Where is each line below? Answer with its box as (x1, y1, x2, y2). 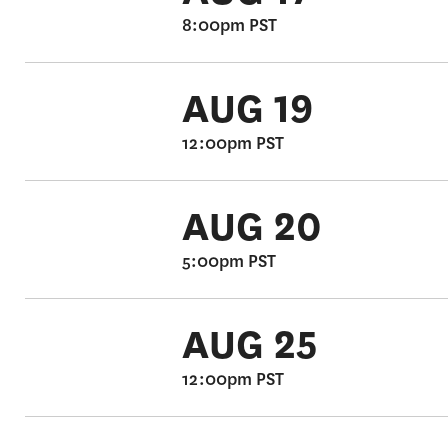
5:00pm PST (182, 250, 276, 272)
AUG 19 (182, 82, 313, 135)
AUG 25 (182, 318, 318, 371)
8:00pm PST (182, 14, 277, 36)
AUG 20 (182, 200, 322, 253)
